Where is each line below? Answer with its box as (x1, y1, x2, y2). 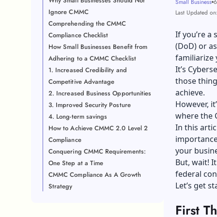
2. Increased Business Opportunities (48, 89, 152, 98)
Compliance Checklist (48, 31, 108, 40)
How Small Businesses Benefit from (48, 42, 148, 51)
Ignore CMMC (48, 7, 89, 16)
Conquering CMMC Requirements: (48, 147, 146, 156)
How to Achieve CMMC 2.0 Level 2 (48, 124, 148, 133)
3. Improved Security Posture (48, 100, 131, 109)
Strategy (48, 182, 73, 191)
